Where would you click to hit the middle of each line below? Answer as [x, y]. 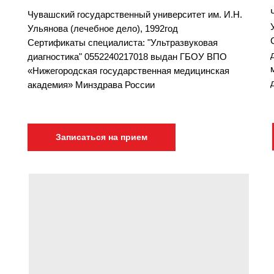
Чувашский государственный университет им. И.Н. [135, 14]
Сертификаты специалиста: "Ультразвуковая [123, 42]
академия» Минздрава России [91, 84]
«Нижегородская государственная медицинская [128, 70]
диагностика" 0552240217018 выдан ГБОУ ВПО [127, 56]
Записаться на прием [102, 137]
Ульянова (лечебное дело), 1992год [103, 28]
